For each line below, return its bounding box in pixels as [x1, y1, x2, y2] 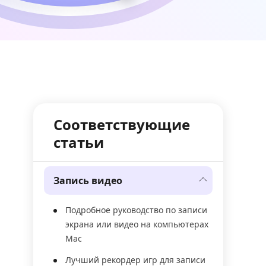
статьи [53, 132, 104, 152]
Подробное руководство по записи [65, 204, 207, 216]
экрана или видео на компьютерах [65, 218, 208, 230]
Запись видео [53, 174, 122, 187]
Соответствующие [53, 115, 190, 134]
